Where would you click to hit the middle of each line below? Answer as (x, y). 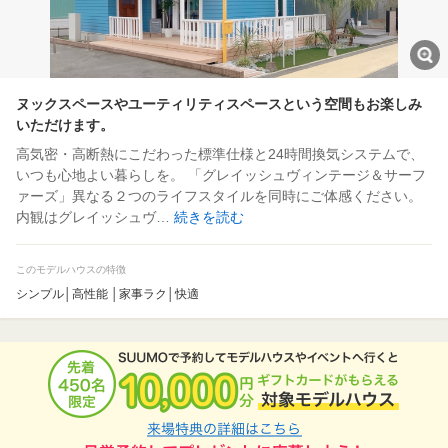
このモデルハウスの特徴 (71, 269)
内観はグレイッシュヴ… (95, 217)
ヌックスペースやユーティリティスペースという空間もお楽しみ (219, 104)
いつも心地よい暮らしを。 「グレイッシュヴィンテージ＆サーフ (221, 175)
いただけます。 (65, 125)
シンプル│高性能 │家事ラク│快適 (107, 294)
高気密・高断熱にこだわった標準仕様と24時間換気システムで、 (220, 154)
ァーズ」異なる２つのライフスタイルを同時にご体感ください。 (219, 196)
